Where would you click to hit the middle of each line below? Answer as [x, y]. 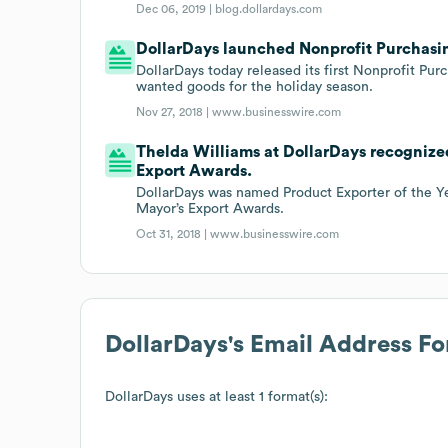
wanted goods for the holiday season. [255, 86]
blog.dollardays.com [269, 8]
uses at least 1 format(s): [250, 396]
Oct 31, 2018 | [173, 233]
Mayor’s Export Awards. [210, 208]
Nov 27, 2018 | [174, 111]
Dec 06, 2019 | [176, 8]
